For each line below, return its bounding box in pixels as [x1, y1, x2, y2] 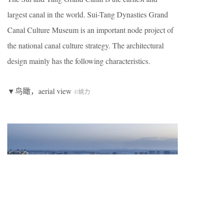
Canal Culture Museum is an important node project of [7, 25, 173, 35]
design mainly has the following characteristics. [7, 56, 150, 66]
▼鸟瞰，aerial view [7, 86, 74, 96]
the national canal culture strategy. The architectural [7, 40, 164, 50]
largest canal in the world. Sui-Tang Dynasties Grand [7, 9, 168, 19]
